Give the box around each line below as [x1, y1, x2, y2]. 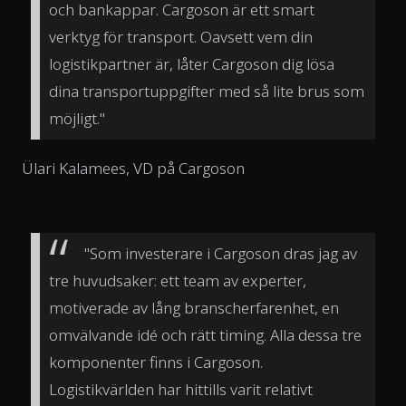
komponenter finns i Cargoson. [49, 352, 263, 373]
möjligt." [49, 107, 105, 129]
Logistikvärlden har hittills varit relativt [49, 379, 313, 401]
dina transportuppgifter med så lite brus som [49, 80, 364, 101]
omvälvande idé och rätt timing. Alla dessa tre [49, 324, 362, 346]
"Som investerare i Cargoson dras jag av [84, 243, 357, 265]
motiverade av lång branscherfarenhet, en [49, 297, 339, 319]
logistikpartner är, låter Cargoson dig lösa [49, 53, 334, 74]
